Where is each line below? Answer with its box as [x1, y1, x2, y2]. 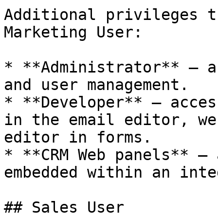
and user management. [4, 76, 189, 93]
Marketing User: [4, 23, 143, 41]
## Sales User [4, 199, 124, 216]
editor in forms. [4, 128, 152, 146]
